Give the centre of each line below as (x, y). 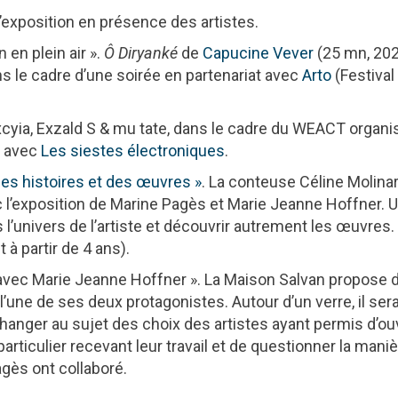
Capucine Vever (259, 52)
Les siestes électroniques (131, 150)
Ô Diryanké (141, 52)
